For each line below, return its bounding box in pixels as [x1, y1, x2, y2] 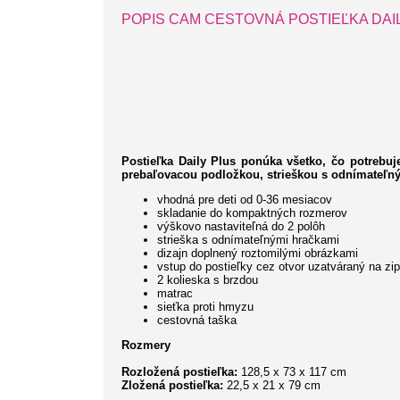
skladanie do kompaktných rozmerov [157, 206, 347, 221]
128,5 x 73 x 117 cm [237, 365, 346, 379]
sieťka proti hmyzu [157, 300, 254, 314]
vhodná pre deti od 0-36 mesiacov [157, 193, 332, 207]
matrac [157, 287, 193, 301]
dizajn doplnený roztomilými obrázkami [157, 246, 358, 261]
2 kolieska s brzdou [157, 273, 258, 287]
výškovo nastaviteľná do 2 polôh [157, 220, 325, 234]
